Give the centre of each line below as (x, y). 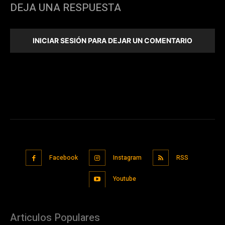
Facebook (64, 157)
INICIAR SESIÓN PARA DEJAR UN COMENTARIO (113, 41)
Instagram (127, 157)
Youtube (124, 179)
